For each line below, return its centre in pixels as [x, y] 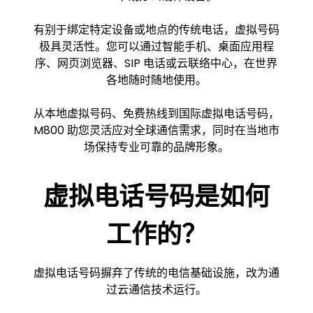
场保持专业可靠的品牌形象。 [156, 147]
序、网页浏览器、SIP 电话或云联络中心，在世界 [156, 63]
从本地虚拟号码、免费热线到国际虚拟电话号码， [156, 114]
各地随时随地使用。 [156, 80]
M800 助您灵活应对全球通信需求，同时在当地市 [156, 130]
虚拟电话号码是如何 [156, 197]
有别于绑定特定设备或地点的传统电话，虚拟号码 [156, 30]
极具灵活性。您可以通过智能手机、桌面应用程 [156, 46]
